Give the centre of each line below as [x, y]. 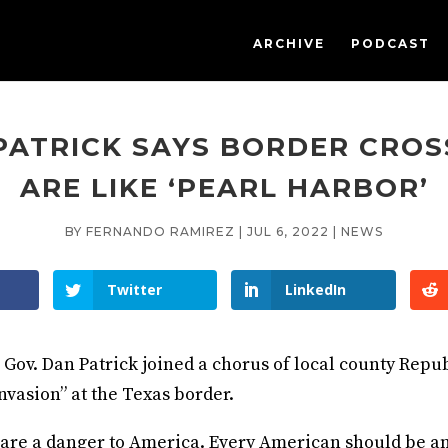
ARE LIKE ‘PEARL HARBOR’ [224, 187]
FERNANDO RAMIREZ [160, 231]
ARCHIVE [288, 43]
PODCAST [390, 43]
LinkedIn [315, 290]
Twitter [134, 290]
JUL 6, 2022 [288, 231]
